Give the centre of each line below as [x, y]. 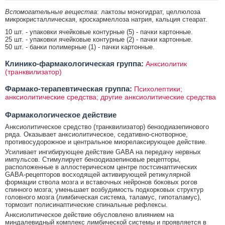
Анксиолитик [166, 64]
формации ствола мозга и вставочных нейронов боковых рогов [101, 182]
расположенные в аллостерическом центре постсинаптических [101, 167]
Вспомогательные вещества [51, 12]
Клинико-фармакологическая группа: [74, 63]
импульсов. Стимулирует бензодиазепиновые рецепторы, [93, 159]
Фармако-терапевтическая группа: [69, 88]
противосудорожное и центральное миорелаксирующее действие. [106, 142]
